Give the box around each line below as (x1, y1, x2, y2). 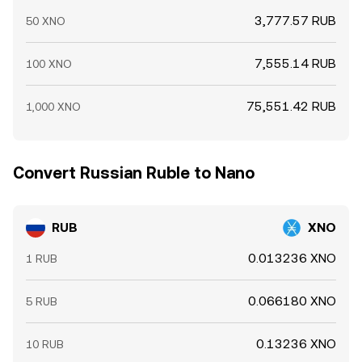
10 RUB (26, 338, 64, 351)
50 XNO (26, 15, 65, 27)
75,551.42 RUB (246, 99, 336, 114)
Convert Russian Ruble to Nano (13, 163, 255, 183)
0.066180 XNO (248, 293, 336, 309)
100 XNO (26, 57, 72, 70)
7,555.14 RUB (255, 56, 336, 71)
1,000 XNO (26, 100, 81, 113)
